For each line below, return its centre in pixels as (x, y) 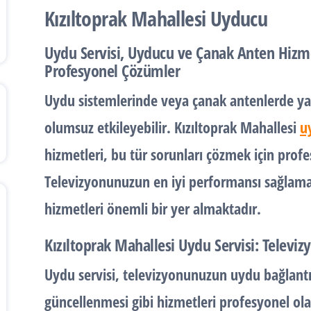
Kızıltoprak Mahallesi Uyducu (156, 18)
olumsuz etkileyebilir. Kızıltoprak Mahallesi (172, 127)
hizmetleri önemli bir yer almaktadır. (153, 208)
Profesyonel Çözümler (112, 70)
